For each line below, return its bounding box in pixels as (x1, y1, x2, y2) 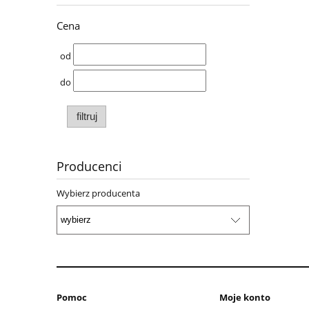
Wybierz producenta (57, 187, 140, 200)
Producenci (57, 158, 122, 175)
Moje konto (219, 290, 270, 303)
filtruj (76, 110, 97, 123)
